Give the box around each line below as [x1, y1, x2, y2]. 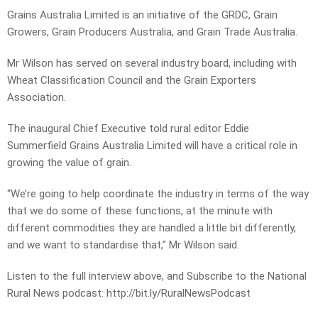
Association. [7, 91, 66, 104]
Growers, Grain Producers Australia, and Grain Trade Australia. [7, 26, 297, 39]
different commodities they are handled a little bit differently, [7, 221, 296, 235]
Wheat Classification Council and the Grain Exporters [7, 74, 256, 87]
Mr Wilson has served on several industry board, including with [7, 57, 297, 70]
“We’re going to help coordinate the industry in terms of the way [7, 187, 309, 201]
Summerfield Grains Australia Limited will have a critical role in [7, 139, 297, 153]
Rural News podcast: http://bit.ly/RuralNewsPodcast [7, 287, 251, 300]
